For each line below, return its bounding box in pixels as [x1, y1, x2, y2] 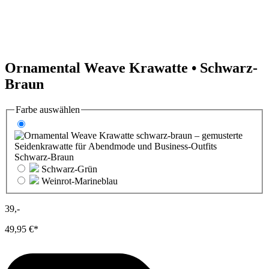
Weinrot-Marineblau [41, 176, 118, 187]
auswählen [37, 104, 80, 115]
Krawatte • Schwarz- [129, 59, 258, 76]
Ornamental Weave [5, 59, 129, 76]
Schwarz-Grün [41, 164, 97, 175]
